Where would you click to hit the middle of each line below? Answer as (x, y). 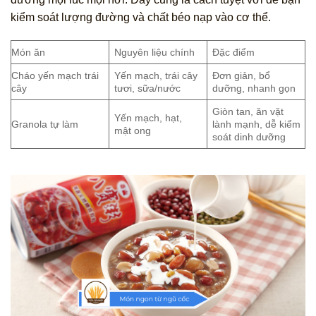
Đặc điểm (234, 53)
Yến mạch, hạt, (148, 118)
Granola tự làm (45, 124)
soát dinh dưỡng (249, 137)
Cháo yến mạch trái (55, 76)
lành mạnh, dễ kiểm (257, 124)
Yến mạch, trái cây (156, 76)
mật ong (133, 131)
